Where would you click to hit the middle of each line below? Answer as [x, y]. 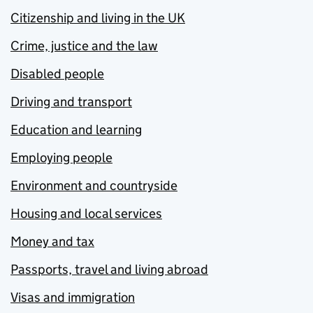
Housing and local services [86, 213]
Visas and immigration [73, 297]
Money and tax [52, 241]
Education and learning [76, 130]
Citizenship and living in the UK [98, 18]
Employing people [61, 158]
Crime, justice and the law [84, 46]
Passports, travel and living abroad [109, 269]
